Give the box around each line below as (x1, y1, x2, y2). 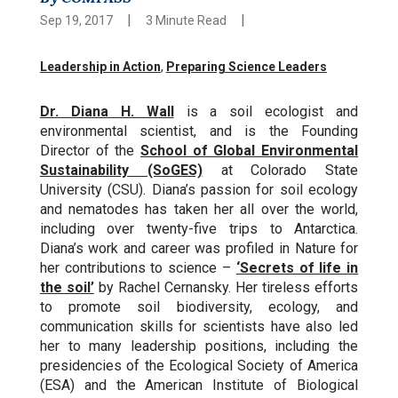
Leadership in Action (39, 60, 161, 74)
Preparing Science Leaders (165, 60, 327, 74)
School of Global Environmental (140, 142, 359, 159)
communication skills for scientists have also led (39, 318, 359, 335)
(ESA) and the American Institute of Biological (39, 377, 359, 394)
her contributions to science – (39, 259, 236, 276)
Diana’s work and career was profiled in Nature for (39, 240, 359, 257)
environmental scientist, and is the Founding (39, 123, 359, 139)
